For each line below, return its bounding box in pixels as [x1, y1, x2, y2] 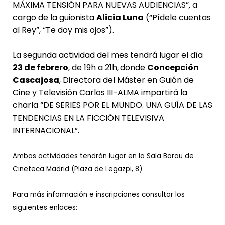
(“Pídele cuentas [143, 11, 211, 23]
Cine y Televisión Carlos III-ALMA [12, 86, 139, 98]
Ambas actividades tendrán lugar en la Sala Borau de [12, 151, 194, 161]
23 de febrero [12, 61, 68, 73]
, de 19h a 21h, [68, 61, 119, 73]
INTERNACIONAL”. [12, 124, 79, 136]
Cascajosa [12, 74, 59, 86]
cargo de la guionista [12, 11, 96, 23]
